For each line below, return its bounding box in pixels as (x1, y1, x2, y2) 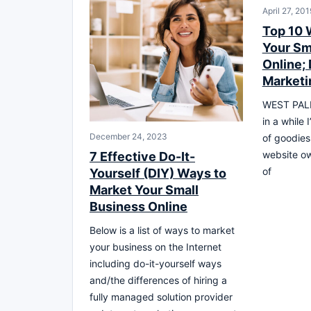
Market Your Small (90, 182, 199, 197)
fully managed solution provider (90, 290, 233, 303)
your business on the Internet (90, 240, 221, 253)
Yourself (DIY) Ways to (90, 165, 226, 180)
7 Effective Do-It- (90, 149, 195, 164)
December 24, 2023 (90, 131, 167, 142)
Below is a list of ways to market (90, 224, 235, 236)
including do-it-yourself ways (90, 257, 221, 269)
